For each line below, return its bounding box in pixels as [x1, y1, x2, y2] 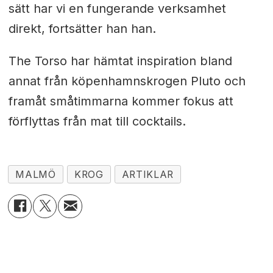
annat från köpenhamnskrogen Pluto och [8, 73, 246, 88]
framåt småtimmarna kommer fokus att [8, 93, 233, 108]
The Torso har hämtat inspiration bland [8, 53, 232, 68]
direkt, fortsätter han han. [8, 21, 156, 36]
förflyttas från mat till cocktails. [8, 113, 186, 129]
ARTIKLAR [121, 168, 174, 180]
